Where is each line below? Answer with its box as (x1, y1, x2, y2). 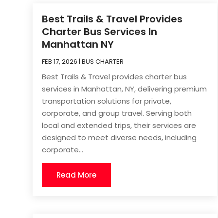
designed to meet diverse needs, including (42, 132, 197, 143)
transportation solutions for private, (42, 96, 172, 107)
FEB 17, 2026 (42, 57, 78, 67)
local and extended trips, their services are (42, 120, 197, 131)
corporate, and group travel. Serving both (42, 108, 192, 119)
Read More (56, 170, 97, 181)
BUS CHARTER (82, 57, 124, 67)
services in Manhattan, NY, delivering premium (42, 84, 207, 94)
